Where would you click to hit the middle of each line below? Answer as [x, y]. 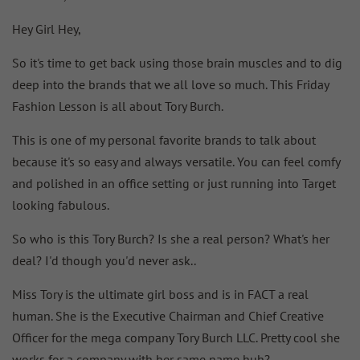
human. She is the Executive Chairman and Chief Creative [168, 315]
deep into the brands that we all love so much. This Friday [170, 84]
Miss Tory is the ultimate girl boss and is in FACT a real [160, 294]
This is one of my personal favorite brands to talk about [164, 139]
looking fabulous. [61, 205]
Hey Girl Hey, [47, 29]
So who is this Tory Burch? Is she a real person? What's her [171, 238]
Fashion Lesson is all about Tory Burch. [118, 106]
